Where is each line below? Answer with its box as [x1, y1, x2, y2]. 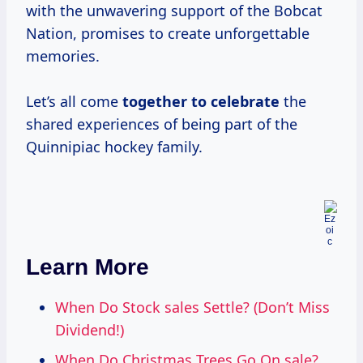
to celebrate [191, 92, 280, 112]
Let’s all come [26, 92, 122, 112]
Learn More [26, 254, 149, 280]
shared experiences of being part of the [26, 114, 297, 135]
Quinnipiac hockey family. [26, 137, 203, 157]
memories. [26, 46, 100, 66]
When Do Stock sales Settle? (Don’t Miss [55, 297, 330, 318]
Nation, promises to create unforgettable [26, 23, 310, 44]
